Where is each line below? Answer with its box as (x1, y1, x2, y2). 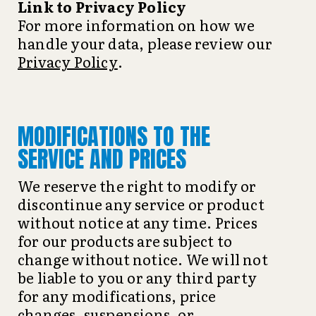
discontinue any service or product (18, 193, 265, 214)
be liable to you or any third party (18, 267, 257, 288)
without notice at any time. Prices (18, 212, 257, 233)
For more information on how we (18, 14, 255, 35)
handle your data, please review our (18, 32, 273, 54)
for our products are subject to (18, 230, 233, 251)
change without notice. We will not (18, 248, 268, 269)
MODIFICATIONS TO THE (18, 119, 210, 154)
